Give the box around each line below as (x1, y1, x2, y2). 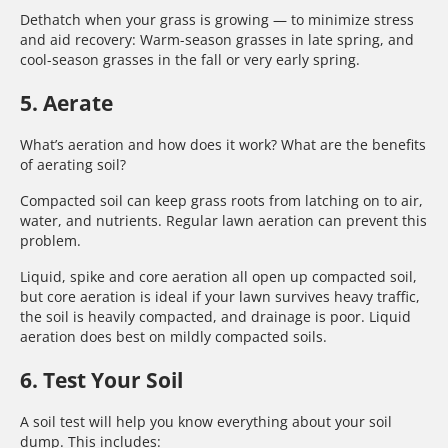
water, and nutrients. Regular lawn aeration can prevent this (20, 211, 427, 231)
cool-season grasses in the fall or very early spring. (20, 50, 360, 70)
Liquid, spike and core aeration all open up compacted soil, (20, 267, 417, 287)
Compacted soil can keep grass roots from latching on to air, (20, 191, 423, 211)
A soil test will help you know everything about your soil (20, 412, 392, 432)
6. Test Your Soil (20, 365, 183, 394)
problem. (20, 231, 81, 251)
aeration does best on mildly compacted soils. (20, 327, 327, 347)
